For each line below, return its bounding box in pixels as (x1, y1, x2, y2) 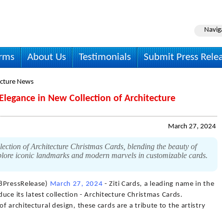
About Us (27, 52, 66, 62)
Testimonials (79, 52, 131, 62)
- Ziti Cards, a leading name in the (103, 180, 215, 188)
